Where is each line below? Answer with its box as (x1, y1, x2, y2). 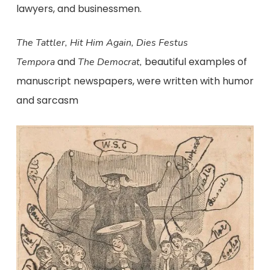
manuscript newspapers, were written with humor (16, 74, 254, 88)
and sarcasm (16, 93, 78, 107)
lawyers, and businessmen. (16, 2, 142, 16)
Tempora (16, 55, 55, 69)
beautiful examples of (144, 55, 247, 69)
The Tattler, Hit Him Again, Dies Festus (16, 36, 188, 49)
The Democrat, (77, 55, 145, 69)
